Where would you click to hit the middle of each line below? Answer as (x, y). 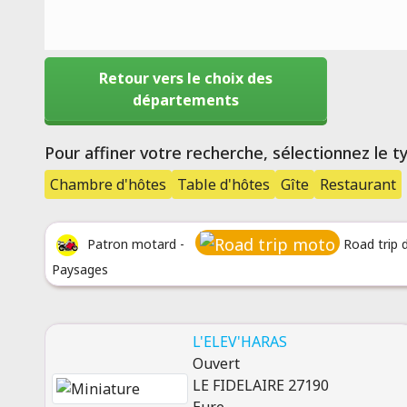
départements (185, 100)
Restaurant (357, 184)
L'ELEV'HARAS (239, 342)
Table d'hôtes (223, 184)
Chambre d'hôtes (108, 184)
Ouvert (216, 363)
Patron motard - (135, 243)
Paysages (79, 269)
